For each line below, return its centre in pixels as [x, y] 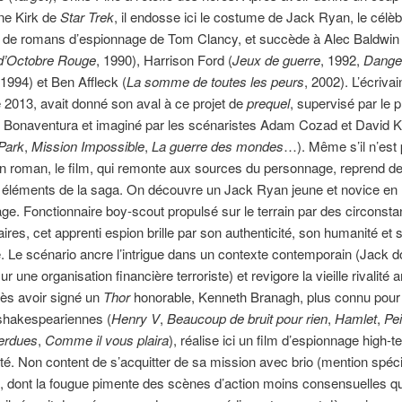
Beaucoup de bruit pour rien [247, 318]
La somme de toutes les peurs [215, 81]
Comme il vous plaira [106, 339]
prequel [268, 102]
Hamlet [355, 318]
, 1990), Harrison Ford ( [164, 59]
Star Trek [87, 16]
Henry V [135, 318]
